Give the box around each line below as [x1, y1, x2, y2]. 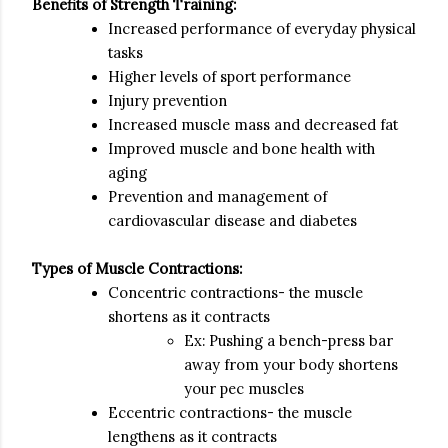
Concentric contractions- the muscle [108, 283, 363, 302]
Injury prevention [108, 91, 227, 110]
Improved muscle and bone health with [108, 139, 375, 158]
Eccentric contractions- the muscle [108, 403, 352, 422]
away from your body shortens [184, 355, 398, 374]
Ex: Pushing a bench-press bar [184, 331, 393, 350]
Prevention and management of [108, 187, 327, 206]
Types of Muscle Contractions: [32, 259, 242, 278]
